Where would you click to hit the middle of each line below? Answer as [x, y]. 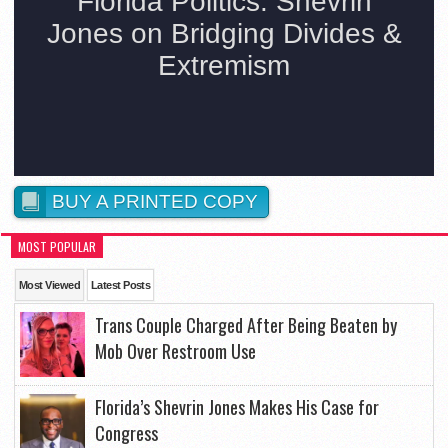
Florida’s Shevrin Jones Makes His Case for [237, 407]
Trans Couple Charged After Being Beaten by [246, 325]
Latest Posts [120, 285]
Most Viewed [49, 285]
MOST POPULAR [57, 247]
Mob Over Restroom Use [175, 351]
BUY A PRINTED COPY [155, 202]
